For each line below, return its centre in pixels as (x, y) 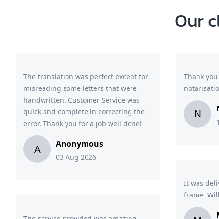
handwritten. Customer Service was (82, 100)
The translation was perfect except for (86, 77)
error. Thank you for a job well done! (83, 123)
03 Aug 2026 (76, 157)
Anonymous (79, 144)
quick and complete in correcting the (84, 112)
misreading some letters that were (80, 88)
